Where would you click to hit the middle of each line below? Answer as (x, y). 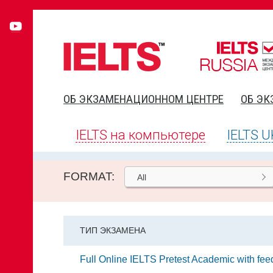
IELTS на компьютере (140, 135)
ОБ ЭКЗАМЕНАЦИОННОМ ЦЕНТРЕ (144, 99)
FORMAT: (89, 176)
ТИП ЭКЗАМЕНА (113, 230)
